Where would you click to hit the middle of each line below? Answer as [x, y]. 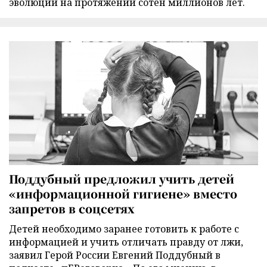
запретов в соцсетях [72, 208]
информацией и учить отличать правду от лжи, [126, 242]
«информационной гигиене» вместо [123, 193]
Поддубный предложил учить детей [122, 178]
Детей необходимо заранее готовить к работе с [124, 229]
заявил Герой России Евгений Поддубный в [115, 255]
